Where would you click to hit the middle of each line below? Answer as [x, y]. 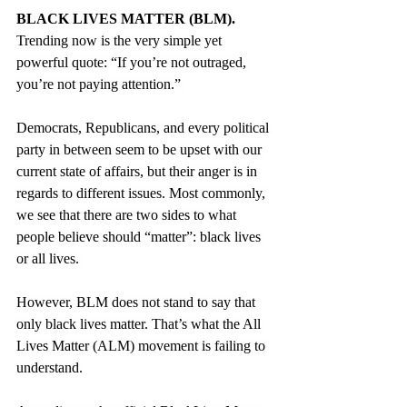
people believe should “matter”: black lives [140, 236]
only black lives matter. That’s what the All [140, 323]
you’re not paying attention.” [100, 84]
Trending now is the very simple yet [121, 40]
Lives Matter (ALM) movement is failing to [143, 345]
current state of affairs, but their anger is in [139, 171]
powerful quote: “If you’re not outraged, [133, 62]
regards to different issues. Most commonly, [143, 193]
